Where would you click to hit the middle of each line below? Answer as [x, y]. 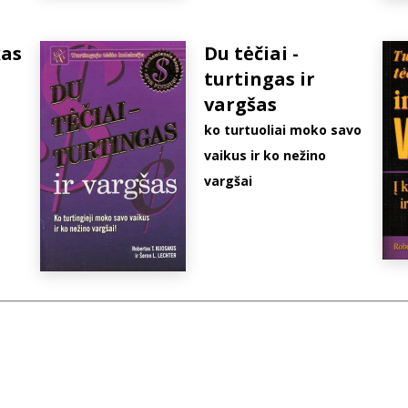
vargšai [228, 181]
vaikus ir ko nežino [265, 156]
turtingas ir [259, 79]
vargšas [240, 105]
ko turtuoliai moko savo [282, 130]
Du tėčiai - [251, 54]
